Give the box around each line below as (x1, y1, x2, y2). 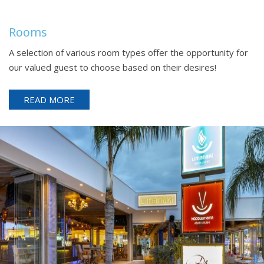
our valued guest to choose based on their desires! (9, 61, 216, 73)
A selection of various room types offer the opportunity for (9, 46, 248, 58)
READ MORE (24, 93, 75, 105)
